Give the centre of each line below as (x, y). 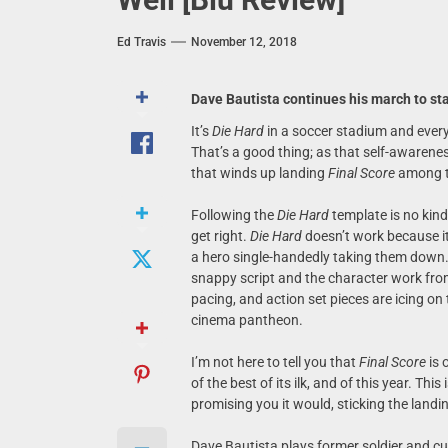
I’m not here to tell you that (274, 362)
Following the (233, 215)
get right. (220, 236)
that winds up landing (259, 173)
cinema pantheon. (246, 320)
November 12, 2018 (244, 42)
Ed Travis (141, 42)
